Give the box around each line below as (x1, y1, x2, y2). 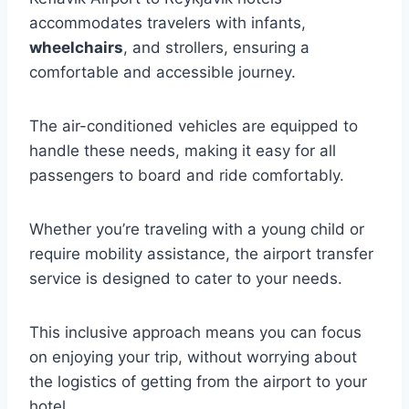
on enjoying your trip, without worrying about (29, 348, 357, 366)
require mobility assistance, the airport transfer (29, 245, 373, 263)
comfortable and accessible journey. (29, 63, 296, 81)
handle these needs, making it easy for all (29, 142, 336, 160)
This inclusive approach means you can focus (29, 323, 362, 341)
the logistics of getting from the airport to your (29, 372, 367, 391)
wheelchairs (29, 38, 123, 57)
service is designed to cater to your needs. (29, 269, 342, 288)
